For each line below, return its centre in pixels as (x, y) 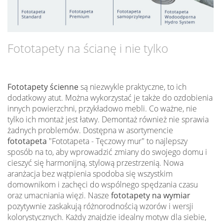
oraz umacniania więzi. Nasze (59, 196)
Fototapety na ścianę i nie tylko (88, 48)
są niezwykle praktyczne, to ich (132, 87)
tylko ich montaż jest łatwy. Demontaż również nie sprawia (108, 120)
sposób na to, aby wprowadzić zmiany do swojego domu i (107, 152)
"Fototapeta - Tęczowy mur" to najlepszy (117, 141)
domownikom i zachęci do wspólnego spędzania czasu (103, 185)
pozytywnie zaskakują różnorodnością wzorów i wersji (100, 206)
